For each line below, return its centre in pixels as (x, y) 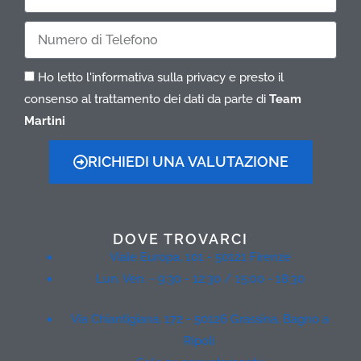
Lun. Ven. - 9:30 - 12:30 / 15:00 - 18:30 (200, 279)
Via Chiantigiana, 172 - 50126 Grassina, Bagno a (200, 319)
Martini (45, 121)
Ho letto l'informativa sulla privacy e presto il (161, 78)
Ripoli (199, 340)
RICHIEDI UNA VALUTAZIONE (188, 162)
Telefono (48, 31)
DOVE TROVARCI (180, 239)
